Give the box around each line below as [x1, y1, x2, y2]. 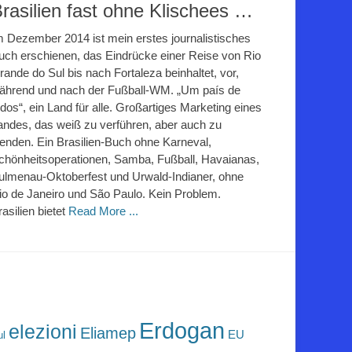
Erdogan [139, 317, 225, 344]
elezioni [9, 321, 77, 343]
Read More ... [68, 204, 138, 218]
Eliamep [80, 324, 136, 343]
